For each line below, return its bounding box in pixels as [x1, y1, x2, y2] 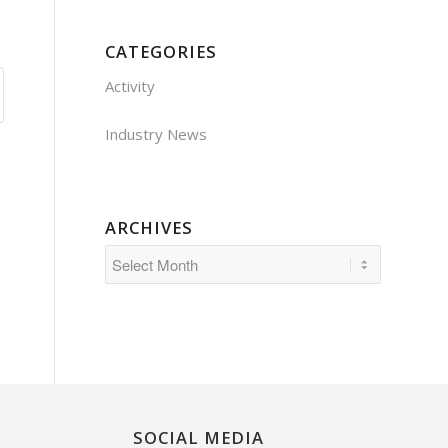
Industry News [105, 123, 208, 144]
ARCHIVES [105, 215, 194, 239]
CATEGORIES [105, 40, 218, 63]
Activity [105, 75, 156, 96]
